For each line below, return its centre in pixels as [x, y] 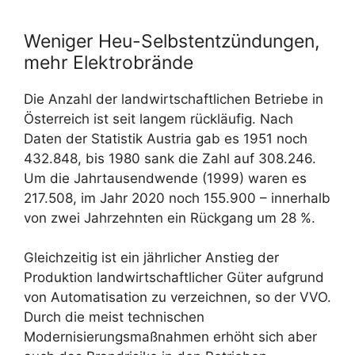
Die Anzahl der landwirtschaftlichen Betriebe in [174, 99]
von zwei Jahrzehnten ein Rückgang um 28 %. [170, 218]
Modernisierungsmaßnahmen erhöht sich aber [170, 337]
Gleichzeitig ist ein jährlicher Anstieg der [151, 258]
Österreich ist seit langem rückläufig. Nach [158, 118]
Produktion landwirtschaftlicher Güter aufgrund [174, 277]
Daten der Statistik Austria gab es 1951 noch [166, 138]
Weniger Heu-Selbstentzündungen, [172, 41]
